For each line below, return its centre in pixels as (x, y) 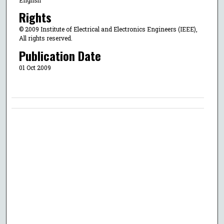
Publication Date (60, 55)
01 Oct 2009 (35, 67)
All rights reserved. (45, 38)
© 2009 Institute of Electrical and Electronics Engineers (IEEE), (108, 29)
